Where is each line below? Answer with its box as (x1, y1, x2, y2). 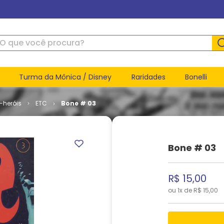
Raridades (131, 71, 165, 82)
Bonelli (185, 71, 207, 82)
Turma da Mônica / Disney (19, 71, 112, 82)
